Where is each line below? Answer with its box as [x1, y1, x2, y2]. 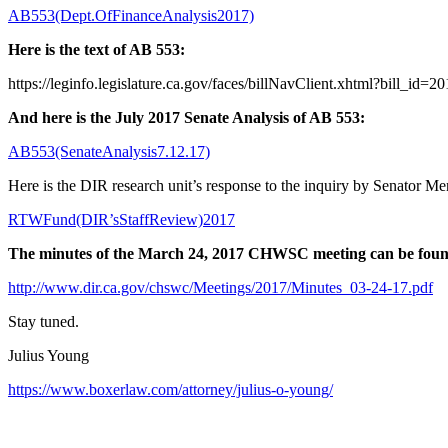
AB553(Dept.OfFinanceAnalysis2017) [8, 7, 254, 25]
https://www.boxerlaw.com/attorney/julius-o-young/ [8, 381, 333, 399]
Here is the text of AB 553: [8, 41, 185, 59]
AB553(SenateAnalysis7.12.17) [8, 143, 210, 161]
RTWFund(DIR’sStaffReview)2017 [8, 211, 235, 229]
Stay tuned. [8, 313, 79, 331]
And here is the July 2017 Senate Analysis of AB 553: [8, 109, 365, 127]
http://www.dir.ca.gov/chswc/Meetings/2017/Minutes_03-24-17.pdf [8, 279, 433, 297]
